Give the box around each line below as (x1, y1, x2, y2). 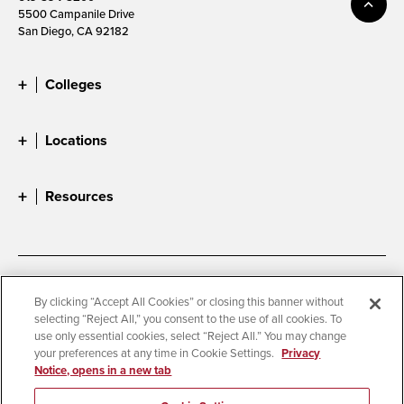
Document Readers (108, 284, 206, 301)
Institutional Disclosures (166, 340, 285, 357)
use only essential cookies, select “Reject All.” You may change (34, 327, 347, 344)
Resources (45, 185, 114, 207)
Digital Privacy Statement (18, 312, 146, 329)
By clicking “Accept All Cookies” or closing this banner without (34, 293, 344, 309)
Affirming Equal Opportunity (171, 368, 315, 385)
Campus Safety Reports (18, 340, 139, 357)
